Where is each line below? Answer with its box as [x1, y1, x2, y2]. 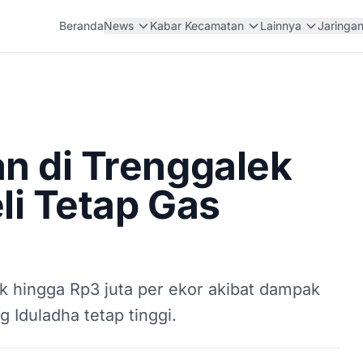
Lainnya [260, 19, 302, 32]
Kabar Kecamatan [150, 19, 245, 32]
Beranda [59, 19, 105, 32]
